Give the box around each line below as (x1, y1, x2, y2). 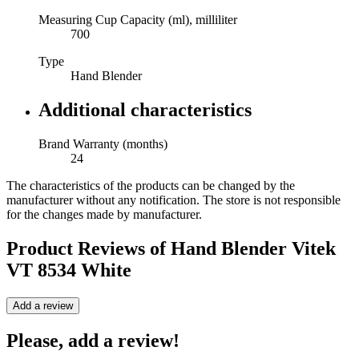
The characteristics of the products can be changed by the (6, 178, 295, 192)
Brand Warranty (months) (38, 136, 167, 151)
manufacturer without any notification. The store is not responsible (6, 192, 341, 207)
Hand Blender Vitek (171, 237, 336, 259)
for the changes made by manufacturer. (6, 207, 202, 221)
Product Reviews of (6, 237, 171, 259)
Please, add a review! (6, 329, 179, 351)
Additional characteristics (38, 99, 252, 120)
